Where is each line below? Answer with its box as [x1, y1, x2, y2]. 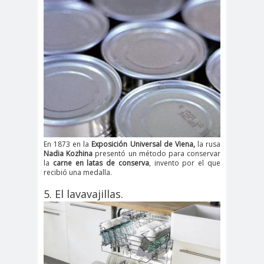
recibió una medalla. [44, 167, 112, 178]
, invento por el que [148, 158, 221, 169]
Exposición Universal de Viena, [91, 139, 195, 150]
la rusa [194, 139, 221, 150]
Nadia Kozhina [44, 148, 93, 159]
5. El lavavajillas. [44, 187, 123, 202]
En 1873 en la [44, 139, 92, 150]
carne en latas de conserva [52, 158, 149, 169]
